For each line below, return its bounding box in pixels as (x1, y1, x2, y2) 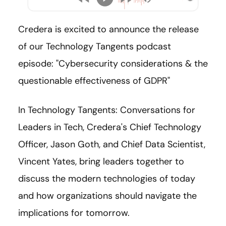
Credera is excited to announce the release (18, 23, 199, 36)
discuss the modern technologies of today (18, 173, 195, 185)
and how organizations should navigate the (18, 190, 197, 202)
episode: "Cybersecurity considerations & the (18, 58, 208, 70)
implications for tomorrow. (18, 207, 130, 219)
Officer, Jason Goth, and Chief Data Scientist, (18, 138, 205, 151)
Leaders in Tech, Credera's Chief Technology (18, 121, 201, 134)
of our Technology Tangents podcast (18, 40, 171, 53)
